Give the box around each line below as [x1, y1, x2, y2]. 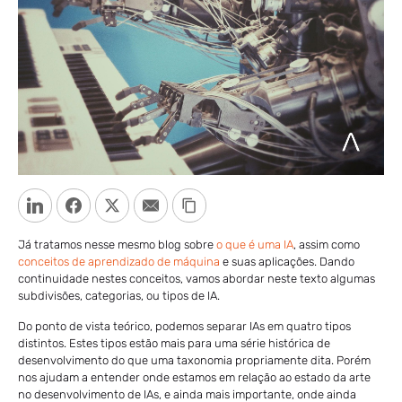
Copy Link [205, 197, 261, 213]
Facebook [90, 197, 146, 213]
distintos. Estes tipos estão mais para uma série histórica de [18, 336, 330, 350]
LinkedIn [51, 197, 100, 213]
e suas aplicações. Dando [220, 254, 354, 268]
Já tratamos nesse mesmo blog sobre [18, 237, 216, 251]
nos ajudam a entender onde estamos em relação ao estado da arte [18, 370, 371, 384]
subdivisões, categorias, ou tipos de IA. [18, 288, 220, 302]
